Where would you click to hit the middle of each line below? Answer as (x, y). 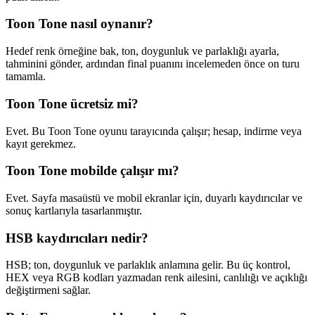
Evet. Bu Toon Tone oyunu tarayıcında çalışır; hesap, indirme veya (154, 131)
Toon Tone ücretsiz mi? (72, 103)
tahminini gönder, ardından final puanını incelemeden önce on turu (153, 64)
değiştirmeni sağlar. (48, 290)
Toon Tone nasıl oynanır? (79, 24)
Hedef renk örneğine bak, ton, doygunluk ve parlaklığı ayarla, (142, 51)
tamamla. (26, 77)
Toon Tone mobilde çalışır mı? (92, 171)
